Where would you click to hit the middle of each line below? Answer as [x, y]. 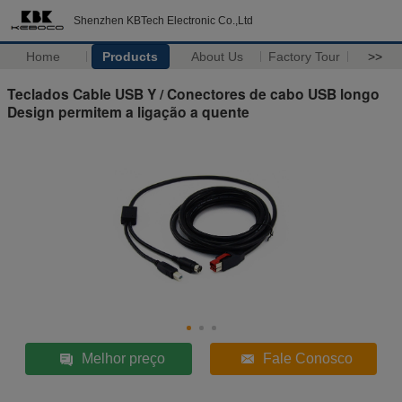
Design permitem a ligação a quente [128, 111]
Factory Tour [305, 57]
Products [131, 57]
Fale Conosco [307, 358]
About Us [218, 57]
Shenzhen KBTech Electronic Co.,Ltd [163, 21]
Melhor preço [123, 358]
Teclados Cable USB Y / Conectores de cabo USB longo [193, 93]
